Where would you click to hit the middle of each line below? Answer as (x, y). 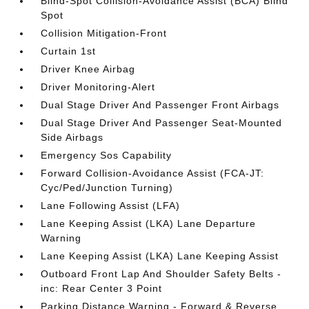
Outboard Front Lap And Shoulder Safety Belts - (161, 274)
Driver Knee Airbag (88, 69)
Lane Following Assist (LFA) (111, 206)
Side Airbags (72, 137)
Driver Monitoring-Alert (98, 87)
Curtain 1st (69, 51)
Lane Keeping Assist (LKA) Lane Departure (149, 223)
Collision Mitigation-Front (104, 33)
